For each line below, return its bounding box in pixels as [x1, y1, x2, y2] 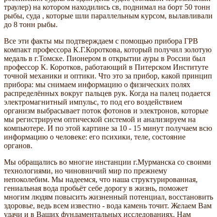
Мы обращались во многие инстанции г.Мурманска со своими [4, 157, 211, 166]
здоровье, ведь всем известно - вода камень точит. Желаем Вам [4, 201, 212, 210]
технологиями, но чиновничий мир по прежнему [4, 166, 167, 175]
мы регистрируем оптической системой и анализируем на [4, 115, 196, 124]
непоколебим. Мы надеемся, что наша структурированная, [4, 175, 198, 184]
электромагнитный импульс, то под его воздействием [4, 97, 182, 106]
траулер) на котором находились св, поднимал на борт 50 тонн [4, 2, 210, 11]
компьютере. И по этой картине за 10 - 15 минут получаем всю [4, 124, 212, 132]
